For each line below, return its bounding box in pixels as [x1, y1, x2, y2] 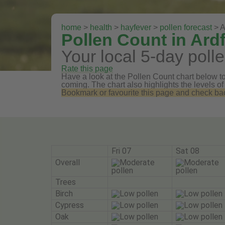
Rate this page [61, 64, 113, 73]
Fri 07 [111, 146, 131, 156]
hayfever [121, 23, 151, 32]
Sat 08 [176, 146, 199, 156]
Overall [55, 157, 80, 167]
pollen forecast [160, 23, 212, 32]
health [90, 23, 112, 32]
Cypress [55, 200, 84, 210]
